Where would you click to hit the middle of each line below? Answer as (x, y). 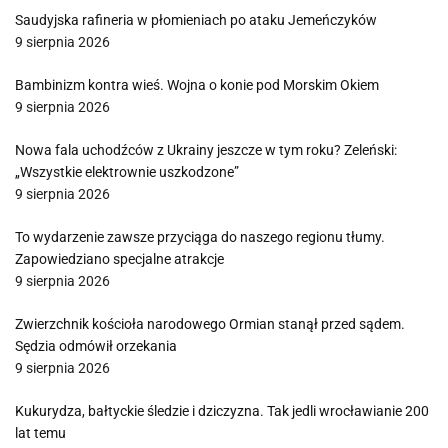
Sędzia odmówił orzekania (96, 346)
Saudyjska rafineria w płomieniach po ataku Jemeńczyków (196, 20)
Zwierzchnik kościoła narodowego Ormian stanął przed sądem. (210, 324)
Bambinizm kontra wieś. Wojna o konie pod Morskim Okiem (197, 85)
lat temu (40, 433)
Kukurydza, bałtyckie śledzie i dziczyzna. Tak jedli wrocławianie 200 (222, 411)
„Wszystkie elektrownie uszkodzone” (127, 172)
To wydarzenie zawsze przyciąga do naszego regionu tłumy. (200, 237)
